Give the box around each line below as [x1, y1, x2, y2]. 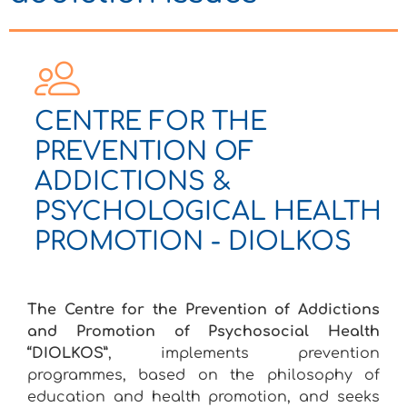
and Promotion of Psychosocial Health [27, 323, 380, 341]
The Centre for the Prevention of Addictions [27, 302, 380, 319]
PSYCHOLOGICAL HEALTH [35, 197, 382, 227]
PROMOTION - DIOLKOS [35, 227, 352, 257]
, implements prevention [108, 345, 380, 362]
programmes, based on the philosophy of [27, 367, 380, 384]
